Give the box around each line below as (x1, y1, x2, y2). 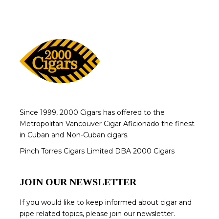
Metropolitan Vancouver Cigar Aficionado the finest (20, 119, 195, 128)
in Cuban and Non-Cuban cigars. (20, 131, 129, 139)
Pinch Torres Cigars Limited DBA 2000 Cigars (20, 147, 175, 155)
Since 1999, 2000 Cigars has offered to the (20, 108, 165, 117)
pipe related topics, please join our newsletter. (20, 209, 175, 218)
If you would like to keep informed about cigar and (20, 198, 192, 207)
